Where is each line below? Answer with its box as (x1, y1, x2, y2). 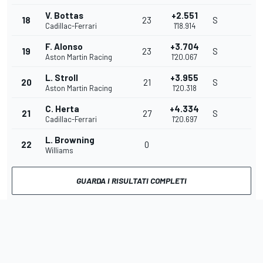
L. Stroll (45, 72, 78, 83)
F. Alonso (45, 41, 83, 52)
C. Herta (45, 103, 79, 114)
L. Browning (45, 134, 95, 145)
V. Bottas (45, 10, 83, 21)
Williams (45, 146, 73, 155)
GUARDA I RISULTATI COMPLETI (76, 176, 187, 186)
